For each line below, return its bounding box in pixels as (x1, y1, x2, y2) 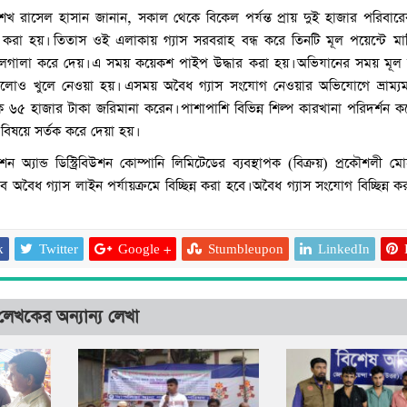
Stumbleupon (207, 242, 283, 257)
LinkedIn (317, 242, 370, 257)
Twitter (38, 242, 78, 257)
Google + (117, 242, 171, 257)
